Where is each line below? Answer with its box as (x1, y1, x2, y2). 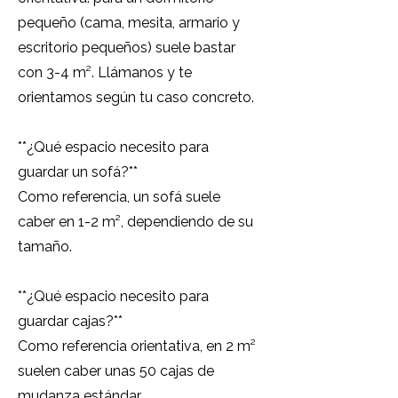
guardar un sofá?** (18, 163, 138, 180)
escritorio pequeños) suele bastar (18, 39, 235, 56)
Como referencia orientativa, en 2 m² (18, 338, 256, 354)
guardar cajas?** (18, 313, 123, 330)
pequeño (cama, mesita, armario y (18, 14, 240, 31)
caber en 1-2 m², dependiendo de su (18, 213, 253, 230)
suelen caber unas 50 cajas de (18, 362, 214, 379)
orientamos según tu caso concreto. (18, 89, 254, 106)
